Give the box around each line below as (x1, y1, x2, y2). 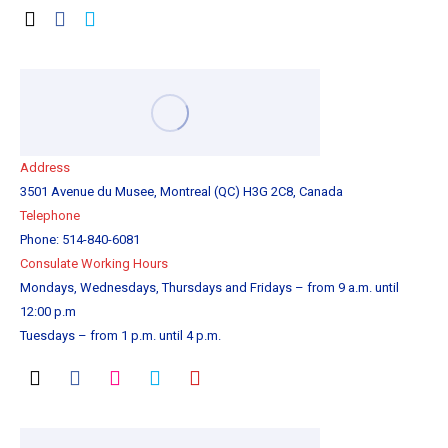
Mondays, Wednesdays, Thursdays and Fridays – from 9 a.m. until (20, 280, 399, 295)
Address (20, 160, 70, 175)
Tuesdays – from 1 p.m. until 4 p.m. (20, 328, 221, 343)
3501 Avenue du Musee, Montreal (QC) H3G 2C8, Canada (20, 184, 343, 199)
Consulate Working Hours (20, 256, 168, 271)
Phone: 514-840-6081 (20, 232, 140, 247)
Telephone (20, 208, 80, 223)
